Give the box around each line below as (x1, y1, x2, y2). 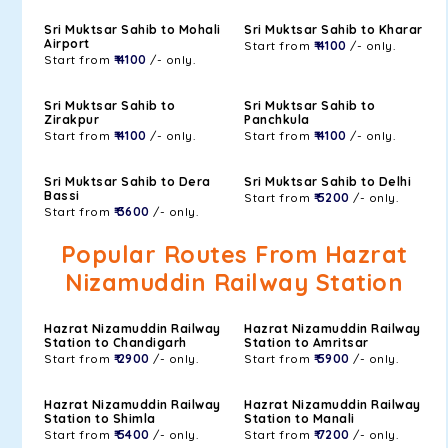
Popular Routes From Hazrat (60, 240, 408, 269)
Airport (44, 36, 90, 51)
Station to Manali (244, 411, 355, 426)
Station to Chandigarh (44, 335, 187, 350)
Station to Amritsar (244, 335, 369, 350)
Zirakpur (44, 112, 99, 127)
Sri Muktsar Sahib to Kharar (244, 22, 423, 37)
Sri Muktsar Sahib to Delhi (244, 174, 411, 189)
